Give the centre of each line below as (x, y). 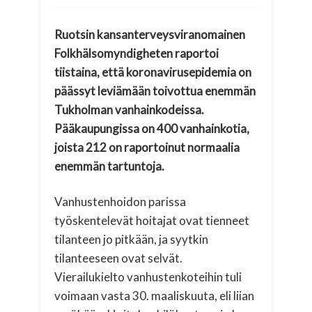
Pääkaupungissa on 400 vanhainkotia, (152, 128)
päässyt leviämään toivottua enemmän (155, 91)
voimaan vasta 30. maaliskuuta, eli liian (155, 295)
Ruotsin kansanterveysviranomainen (150, 34)
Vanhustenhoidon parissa (120, 201)
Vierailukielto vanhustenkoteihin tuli (148, 276)
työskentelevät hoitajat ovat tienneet (152, 220)
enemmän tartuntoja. (110, 166)
